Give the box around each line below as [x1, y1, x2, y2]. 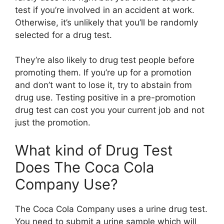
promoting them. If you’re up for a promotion [15, 67, 191, 78]
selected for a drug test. [15, 29, 112, 40]
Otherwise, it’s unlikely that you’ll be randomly [15, 17, 198, 27]
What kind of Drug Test [15, 141, 173, 159]
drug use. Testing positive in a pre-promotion [15, 92, 195, 103]
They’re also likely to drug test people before [15, 55, 194, 65]
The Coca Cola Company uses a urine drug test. [15, 203, 207, 214]
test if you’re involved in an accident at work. [15, 4, 194, 15]
